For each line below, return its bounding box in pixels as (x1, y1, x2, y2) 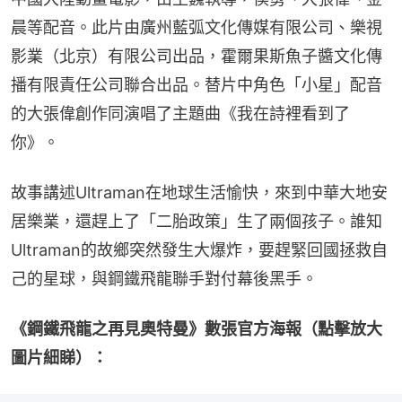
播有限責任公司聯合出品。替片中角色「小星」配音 (11, 74, 382, 94)
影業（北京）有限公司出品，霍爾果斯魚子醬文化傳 (11, 46, 382, 66)
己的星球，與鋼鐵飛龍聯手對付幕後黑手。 (11, 268, 318, 288)
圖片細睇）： (11, 347, 108, 367)
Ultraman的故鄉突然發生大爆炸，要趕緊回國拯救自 (11, 240, 388, 259)
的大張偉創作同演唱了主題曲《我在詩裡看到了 (11, 103, 350, 123)
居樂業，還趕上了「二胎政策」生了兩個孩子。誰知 (11, 211, 382, 231)
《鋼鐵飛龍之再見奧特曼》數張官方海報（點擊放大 (11, 319, 382, 338)
